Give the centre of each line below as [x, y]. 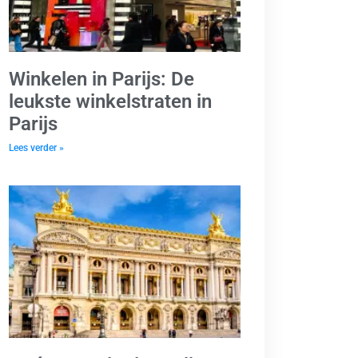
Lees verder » [36, 147]
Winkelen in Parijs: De [101, 79]
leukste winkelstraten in [110, 101]
